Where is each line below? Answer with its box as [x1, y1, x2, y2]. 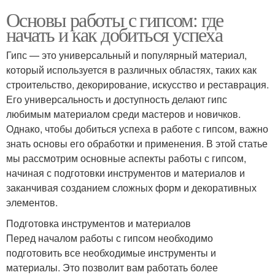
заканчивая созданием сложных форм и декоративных [6, 180, 257, 195]
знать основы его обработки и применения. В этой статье [6, 136, 268, 150]
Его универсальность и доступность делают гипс [6, 91, 227, 106]
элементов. [6, 195, 58, 209]
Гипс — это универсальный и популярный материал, [6, 47, 247, 62]
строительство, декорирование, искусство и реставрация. [6, 77, 269, 91]
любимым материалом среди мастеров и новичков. [6, 106, 241, 121]
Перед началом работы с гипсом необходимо [6, 230, 213, 245]
